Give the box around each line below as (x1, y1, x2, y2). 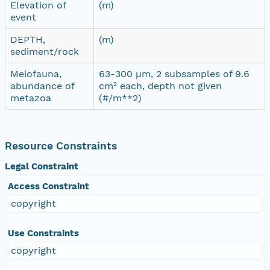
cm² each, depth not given (99, 80, 222, 92)
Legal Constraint (5, 160, 78, 172)
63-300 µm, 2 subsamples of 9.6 (99, 67, 250, 80)
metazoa (10, 92, 51, 104)
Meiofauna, (10, 67, 61, 80)
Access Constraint (8, 180, 89, 192)
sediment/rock (10, 45, 79, 57)
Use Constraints (8, 227, 79, 239)
